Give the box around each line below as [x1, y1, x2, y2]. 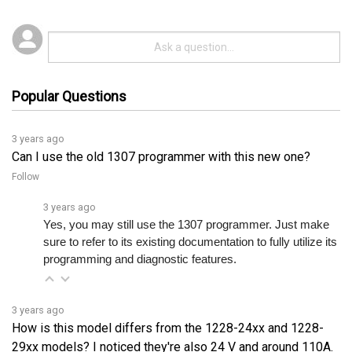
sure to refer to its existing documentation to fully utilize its [43, 214, 337, 226]
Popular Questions [12, 66, 126, 82]
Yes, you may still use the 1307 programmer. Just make [43, 196, 329, 209]
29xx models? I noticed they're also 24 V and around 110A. [12, 317, 333, 332]
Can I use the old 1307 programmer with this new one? [12, 127, 310, 142]
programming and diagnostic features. [43, 231, 236, 244]
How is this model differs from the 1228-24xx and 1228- [12, 298, 324, 313]
